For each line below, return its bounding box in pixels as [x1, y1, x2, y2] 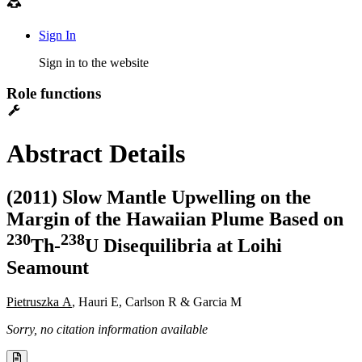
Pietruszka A [6, 294, 72, 309]
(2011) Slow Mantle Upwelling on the [6, 186, 311, 208]
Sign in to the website [39, 55, 149, 69]
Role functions [6, 85, 101, 103]
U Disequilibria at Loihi [85, 234, 282, 256]
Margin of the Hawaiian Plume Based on [6, 208, 343, 229]
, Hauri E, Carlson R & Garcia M [72, 294, 242, 309]
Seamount [6, 256, 89, 278]
